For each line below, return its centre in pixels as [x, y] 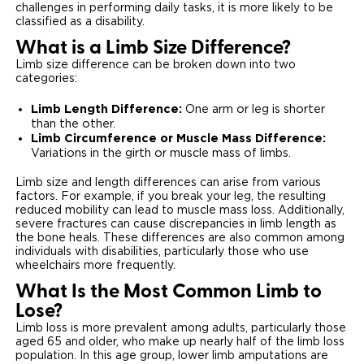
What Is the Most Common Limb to [168, 292]
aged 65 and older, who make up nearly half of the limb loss [180, 342]
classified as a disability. [80, 22]
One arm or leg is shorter [255, 109]
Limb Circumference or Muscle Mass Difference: [178, 137]
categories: [46, 79]
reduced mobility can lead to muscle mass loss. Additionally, [180, 210]
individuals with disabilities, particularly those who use [162, 251]
